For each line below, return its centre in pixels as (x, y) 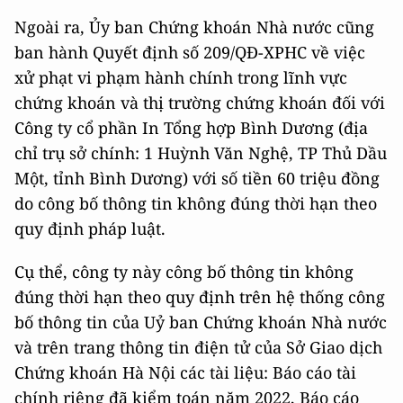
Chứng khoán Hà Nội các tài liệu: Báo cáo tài (185, 372)
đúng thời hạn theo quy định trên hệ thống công (200, 297)
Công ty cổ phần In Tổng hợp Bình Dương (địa (191, 128)
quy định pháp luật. (90, 228)
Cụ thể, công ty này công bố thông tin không (184, 272)
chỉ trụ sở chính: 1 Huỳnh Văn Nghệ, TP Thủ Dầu (201, 153)
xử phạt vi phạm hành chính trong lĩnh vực (181, 77)
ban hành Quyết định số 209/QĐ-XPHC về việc (190, 52)
